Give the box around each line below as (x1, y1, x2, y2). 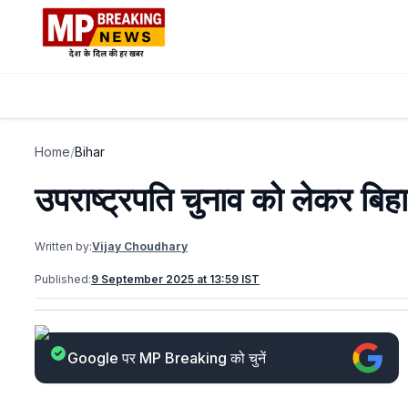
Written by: (35, 240, 92, 253)
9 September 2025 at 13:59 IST (91, 272, 260, 286)
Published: (35, 272, 91, 286)
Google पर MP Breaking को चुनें (67, 349, 266, 367)
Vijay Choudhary (92, 240, 188, 253)
